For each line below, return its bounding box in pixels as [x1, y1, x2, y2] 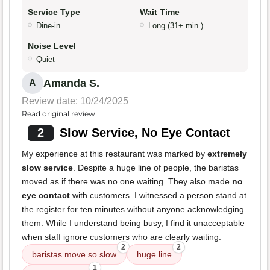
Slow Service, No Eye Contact [59, 126, 230, 140]
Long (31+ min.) [148, 21, 203, 31]
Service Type [28, 7, 80, 17]
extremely [207, 149, 247, 159]
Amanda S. [43, 77, 99, 90]
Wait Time [140, 7, 180, 17]
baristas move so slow [32, 250, 116, 260]
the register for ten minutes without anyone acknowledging [22, 204, 244, 215]
